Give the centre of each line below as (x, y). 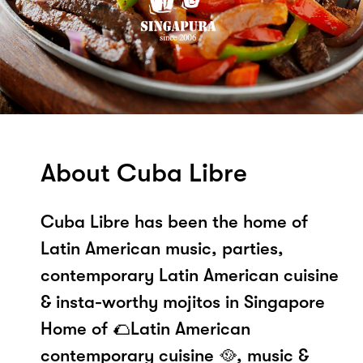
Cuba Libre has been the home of (174, 221)
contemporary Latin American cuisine (190, 275)
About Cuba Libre (144, 173)
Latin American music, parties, (162, 248)
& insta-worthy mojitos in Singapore (183, 301)
